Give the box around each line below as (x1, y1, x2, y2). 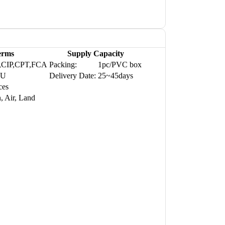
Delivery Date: (49, 71, 96, 80)
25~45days (98, 71, 133, 80)
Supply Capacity (67, 49, 124, 58)
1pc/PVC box (98, 60, 142, 69)
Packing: (49, 60, 77, 69)
